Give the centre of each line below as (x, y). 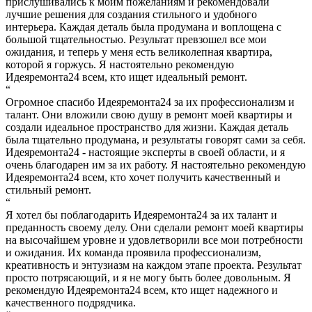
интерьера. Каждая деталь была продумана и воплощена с (143, 27)
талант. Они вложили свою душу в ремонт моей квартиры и (149, 115)
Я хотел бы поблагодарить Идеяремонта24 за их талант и (141, 215)
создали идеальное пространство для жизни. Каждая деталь (147, 127)
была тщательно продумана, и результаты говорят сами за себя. (156, 140)
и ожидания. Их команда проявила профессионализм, (133, 253)
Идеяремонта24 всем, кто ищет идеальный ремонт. (126, 77)
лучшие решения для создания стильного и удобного (131, 15)
